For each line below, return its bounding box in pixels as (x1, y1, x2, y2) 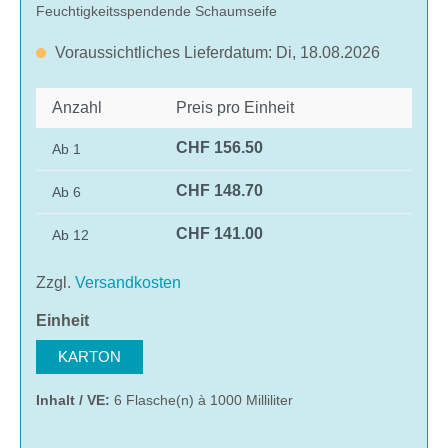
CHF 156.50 (176, 138, 263, 156)
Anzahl (52, 98, 102, 116)
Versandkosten (75, 273, 181, 291)
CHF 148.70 (176, 181, 263, 199)
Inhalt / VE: (36, 391, 114, 408)
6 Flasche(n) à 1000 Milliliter (114, 391, 293, 408)
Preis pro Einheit (176, 98, 294, 116)
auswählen (88, 310, 174, 328)
